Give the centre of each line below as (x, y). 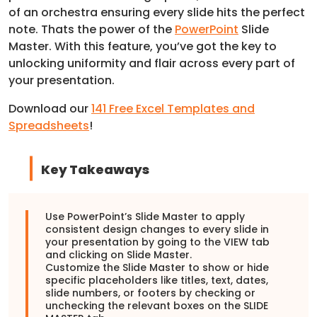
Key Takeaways (95, 169)
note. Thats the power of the (92, 29)
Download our (50, 108)
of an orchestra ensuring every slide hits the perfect (157, 12)
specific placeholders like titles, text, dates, (157, 280)
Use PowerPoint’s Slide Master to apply (145, 216)
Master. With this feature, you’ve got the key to (143, 46)
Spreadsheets (49, 125)
